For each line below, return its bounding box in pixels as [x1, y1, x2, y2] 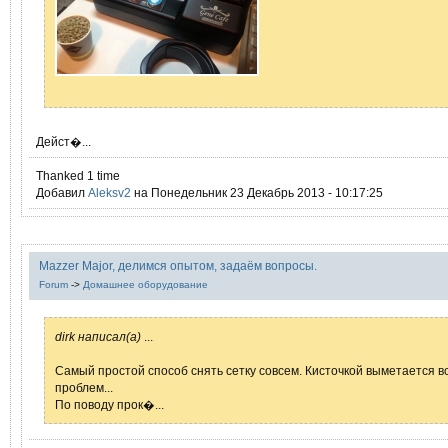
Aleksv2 [88, 186, 131, 199]
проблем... [55, 381, 113, 394]
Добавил [36, 186, 88, 199]
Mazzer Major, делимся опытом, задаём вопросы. [39, 259, 317, 272]
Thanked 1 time [36, 169, 120, 182]
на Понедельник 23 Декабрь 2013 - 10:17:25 [131, 186, 383, 199]
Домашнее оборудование [83, 279, 208, 290]
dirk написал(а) [55, 330, 141, 343]
